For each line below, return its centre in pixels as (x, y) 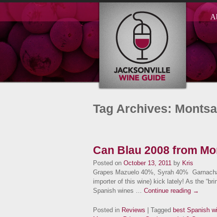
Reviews (133, 210)
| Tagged (159, 210)
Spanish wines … (118, 191)
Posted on (107, 163)
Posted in (107, 210)
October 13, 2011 (147, 163)
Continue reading (168, 191)
